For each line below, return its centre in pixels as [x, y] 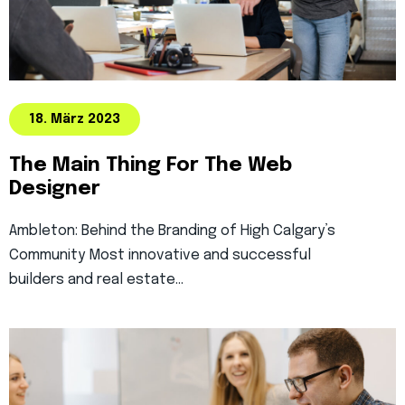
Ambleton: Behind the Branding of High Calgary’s [172, 231]
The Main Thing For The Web [151, 165]
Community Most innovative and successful [160, 255]
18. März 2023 [75, 119]
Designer [55, 189]
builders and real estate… [96, 280]
